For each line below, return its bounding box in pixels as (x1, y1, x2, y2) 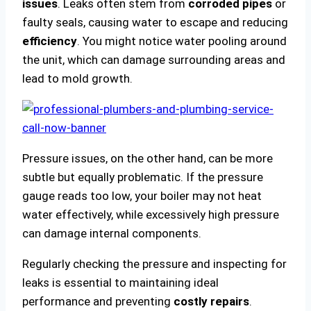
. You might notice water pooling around (77, 34, 287, 49)
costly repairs (174, 294, 249, 309)
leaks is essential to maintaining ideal (22, 276, 219, 290)
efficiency (22, 34, 77, 49)
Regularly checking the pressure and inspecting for (22, 257, 287, 271)
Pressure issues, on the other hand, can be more (22, 151, 273, 166)
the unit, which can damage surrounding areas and (22, 53, 285, 67)
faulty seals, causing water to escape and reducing (22, 15, 288, 30)
